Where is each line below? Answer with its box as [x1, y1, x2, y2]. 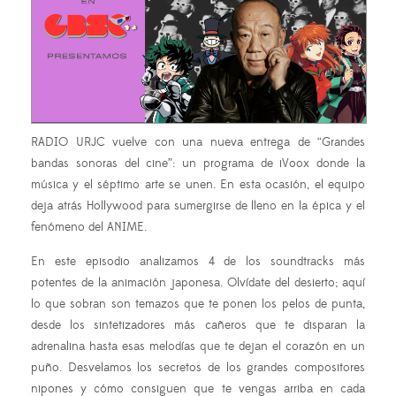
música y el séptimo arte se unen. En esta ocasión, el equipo [31, 176, 365, 193]
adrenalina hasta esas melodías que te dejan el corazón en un [31, 338, 365, 354]
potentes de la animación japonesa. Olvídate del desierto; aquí [31, 274, 365, 291]
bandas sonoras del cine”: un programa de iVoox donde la [31, 155, 365, 171]
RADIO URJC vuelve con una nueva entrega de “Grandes [31, 133, 365, 150]
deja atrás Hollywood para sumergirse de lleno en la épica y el [31, 197, 365, 214]
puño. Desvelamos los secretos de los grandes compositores [31, 359, 365, 376]
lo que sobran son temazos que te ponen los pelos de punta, [31, 295, 365, 312]
